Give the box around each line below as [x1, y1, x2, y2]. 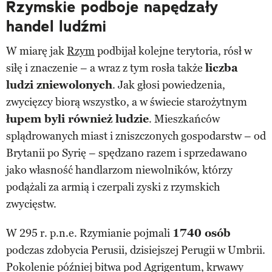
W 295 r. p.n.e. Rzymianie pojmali [6, 226, 172, 240]
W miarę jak [6, 44, 67, 58]
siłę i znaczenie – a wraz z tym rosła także [6, 61, 205, 75]
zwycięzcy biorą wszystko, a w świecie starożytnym [6, 95, 247, 109]
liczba [205, 61, 238, 75]
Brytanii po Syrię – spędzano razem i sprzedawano [6, 146, 247, 160]
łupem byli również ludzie [6, 112, 149, 126]
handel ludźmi [6, 16, 106, 36]
